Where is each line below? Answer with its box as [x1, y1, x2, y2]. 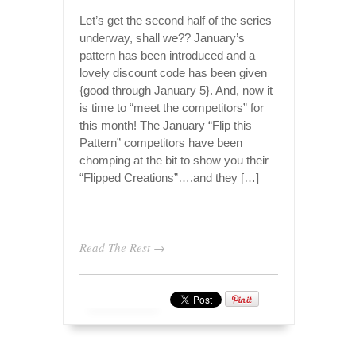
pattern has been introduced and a [79, 48, 255, 62]
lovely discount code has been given [79, 65, 267, 79]
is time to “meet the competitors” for [79, 100, 264, 114]
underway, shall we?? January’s [79, 30, 245, 44]
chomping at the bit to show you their [79, 153, 269, 167]
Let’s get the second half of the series [79, 13, 272, 27]
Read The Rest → [79, 238, 165, 255]
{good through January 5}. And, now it [79, 83, 273, 97]
